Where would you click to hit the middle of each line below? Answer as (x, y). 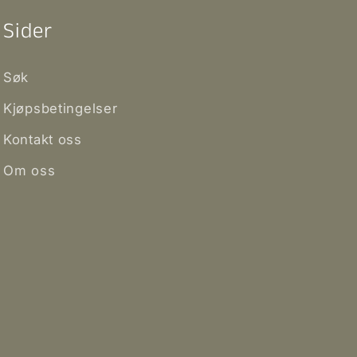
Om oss (29, 171)
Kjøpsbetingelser (61, 109)
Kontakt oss (43, 140)
